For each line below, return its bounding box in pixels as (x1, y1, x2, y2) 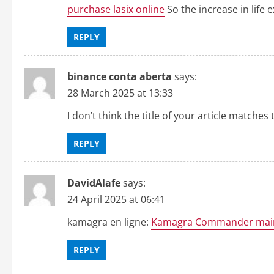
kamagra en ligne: (67, 215, 151, 229)
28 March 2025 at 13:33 (67, 86, 173, 100)
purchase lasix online (67, 2, 165, 16)
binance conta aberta (67, 70, 172, 83)
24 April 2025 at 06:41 (67, 193, 165, 206)
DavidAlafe (67, 176, 120, 190)
